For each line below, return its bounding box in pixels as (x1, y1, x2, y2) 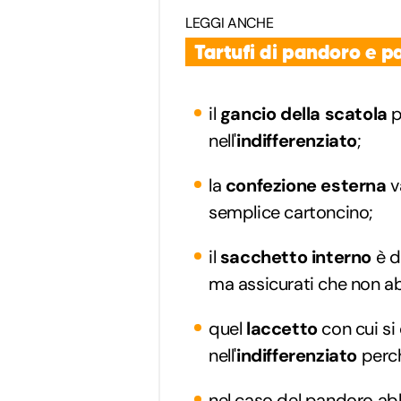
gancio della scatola (219, 101, 388, 125)
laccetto (246, 316, 318, 340)
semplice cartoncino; (209, 200, 374, 224)
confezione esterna (225, 173, 387, 197)
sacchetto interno (216, 244, 372, 269)
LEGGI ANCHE (185, 13, 274, 32)
